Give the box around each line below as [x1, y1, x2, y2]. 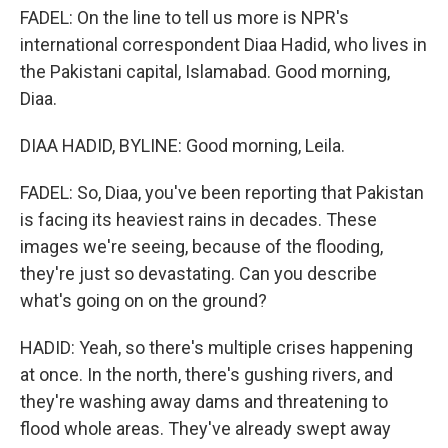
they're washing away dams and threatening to [20, 391, 388, 412]
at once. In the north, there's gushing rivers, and [20, 364, 393, 385]
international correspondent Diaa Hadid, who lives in [20, 34, 427, 55]
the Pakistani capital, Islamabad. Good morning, [20, 61, 390, 82]
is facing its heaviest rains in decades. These [20, 209, 377, 230]
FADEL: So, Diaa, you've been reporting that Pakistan [20, 182, 424, 203]
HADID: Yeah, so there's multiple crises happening [20, 337, 413, 358]
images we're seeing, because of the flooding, [20, 236, 383, 257]
